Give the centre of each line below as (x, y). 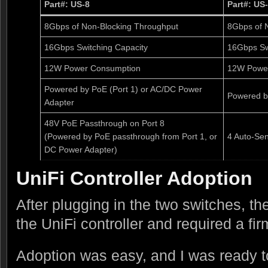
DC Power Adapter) (81, 149)
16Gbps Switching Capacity (96, 47)
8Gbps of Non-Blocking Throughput (111, 26)
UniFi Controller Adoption (134, 178)
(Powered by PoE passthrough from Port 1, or (131, 136)
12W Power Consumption (92, 68)
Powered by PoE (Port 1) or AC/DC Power (123, 89)
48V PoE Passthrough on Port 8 (104, 123)
